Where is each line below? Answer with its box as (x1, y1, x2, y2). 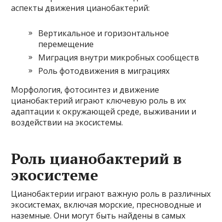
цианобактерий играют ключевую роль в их (11, 95, 186, 106)
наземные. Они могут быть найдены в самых (11, 210, 186, 221)
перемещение (38, 39, 94, 50)
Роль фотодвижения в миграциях (38, 65, 170, 76)
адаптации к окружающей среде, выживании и (11, 106, 197, 117)
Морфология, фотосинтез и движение (11, 84, 160, 95)
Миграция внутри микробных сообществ (38, 52, 200, 63)
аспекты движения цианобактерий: (11, 2, 150, 13)
